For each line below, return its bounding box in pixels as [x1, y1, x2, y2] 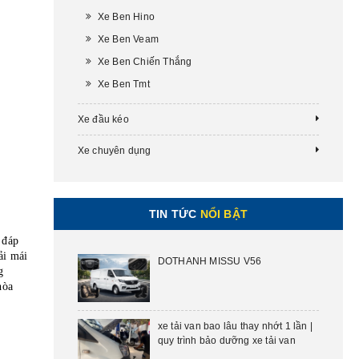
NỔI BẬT [200, 208, 248, 220]
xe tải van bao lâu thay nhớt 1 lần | [157, 321, 313, 332]
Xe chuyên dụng [77, 145, 151, 156]
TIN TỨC [148, 208, 200, 220]
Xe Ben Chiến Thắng [97, 56, 192, 67]
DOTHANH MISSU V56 [157, 256, 262, 267]
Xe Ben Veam [97, 34, 159, 45]
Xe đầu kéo [77, 114, 129, 125]
